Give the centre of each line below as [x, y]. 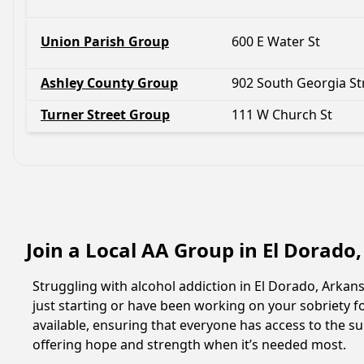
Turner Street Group [105, 115]
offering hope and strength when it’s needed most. [189, 344]
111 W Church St [282, 115]
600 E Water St [276, 41]
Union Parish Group [105, 41]
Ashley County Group [109, 83]
